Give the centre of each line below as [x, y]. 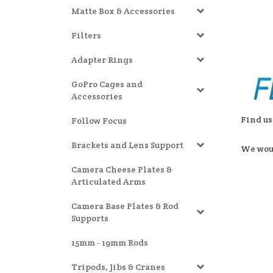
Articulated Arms [108, 182]
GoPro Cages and [107, 84]
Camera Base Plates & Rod [125, 206]
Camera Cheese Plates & [122, 169]
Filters [86, 35]
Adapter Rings [102, 60]
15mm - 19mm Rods [110, 243]
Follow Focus [99, 121]
